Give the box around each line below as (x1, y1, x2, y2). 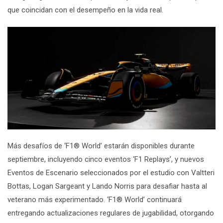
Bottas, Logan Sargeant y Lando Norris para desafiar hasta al (7, 182, 207, 191)
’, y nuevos (170, 155, 204, 164)
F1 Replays (134, 155, 170, 164)
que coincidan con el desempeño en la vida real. (7, 5, 163, 14)
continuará (147, 195, 182, 205)
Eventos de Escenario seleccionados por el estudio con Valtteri (7, 168, 215, 178)
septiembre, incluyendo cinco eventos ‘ (7, 155, 134, 164)
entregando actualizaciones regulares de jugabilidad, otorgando (7, 209, 214, 218)
